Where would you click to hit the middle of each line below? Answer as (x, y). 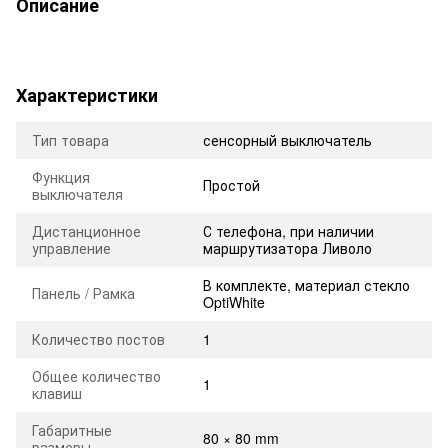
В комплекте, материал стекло (306, 284)
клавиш (57, 392)
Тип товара (70, 139)
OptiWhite (234, 301)
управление (71, 247)
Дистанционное (86, 230)
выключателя (77, 193)
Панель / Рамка (83, 292)
